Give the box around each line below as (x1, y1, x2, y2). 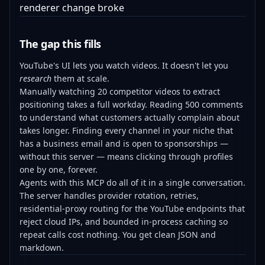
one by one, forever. (20, 164, 98, 175)
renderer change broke (20, 1, 124, 14)
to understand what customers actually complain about (20, 112, 240, 123)
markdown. (20, 242, 64, 253)
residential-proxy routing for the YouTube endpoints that (20, 203, 245, 214)
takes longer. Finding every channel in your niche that (20, 125, 233, 136)
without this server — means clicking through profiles (20, 151, 233, 162)
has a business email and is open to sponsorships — (20, 138, 228, 149)
